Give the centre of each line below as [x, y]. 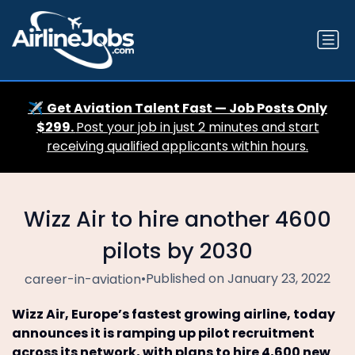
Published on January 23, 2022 [238, 278]
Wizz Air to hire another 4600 [177, 219]
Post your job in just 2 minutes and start [197, 127]
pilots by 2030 [177, 250]
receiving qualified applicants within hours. [177, 146]
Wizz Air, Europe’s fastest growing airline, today [174, 314]
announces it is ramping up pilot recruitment [163, 333]
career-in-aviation [83, 279]
